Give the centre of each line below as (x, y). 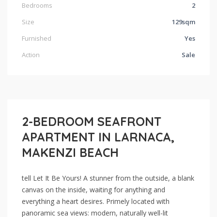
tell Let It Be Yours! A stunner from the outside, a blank (108, 178)
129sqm (184, 22)
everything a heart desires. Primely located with (96, 201)
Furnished (37, 38)
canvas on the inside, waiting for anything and (93, 189)
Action (31, 54)
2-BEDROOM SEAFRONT (92, 121)
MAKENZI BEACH (70, 152)
